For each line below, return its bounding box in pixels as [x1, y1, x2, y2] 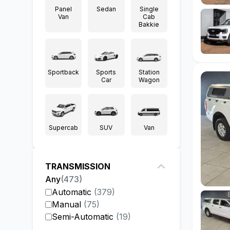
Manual [52, 199, 81, 209]
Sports [96, 68, 117, 76]
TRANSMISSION [45, 161, 110, 171]
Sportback [48, 68, 80, 76]
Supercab [49, 124, 79, 131]
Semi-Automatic [52, 212, 113, 222]
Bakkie [139, 21, 160, 28]
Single [139, 5, 159, 13]
